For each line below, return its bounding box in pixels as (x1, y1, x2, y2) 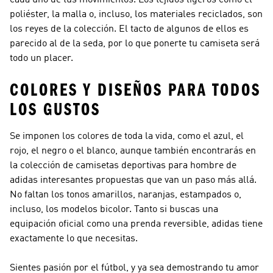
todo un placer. (10, 54, 73, 63)
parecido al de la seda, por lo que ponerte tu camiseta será (10, 39, 260, 49)
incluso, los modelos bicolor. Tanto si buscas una (10, 205, 218, 214)
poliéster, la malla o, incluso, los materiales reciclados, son (10, 10, 263, 19)
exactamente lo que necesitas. (10, 234, 138, 244)
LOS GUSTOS (10, 99, 101, 120)
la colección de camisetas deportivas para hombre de (10, 161, 236, 171)
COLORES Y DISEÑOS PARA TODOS (10, 80, 261, 101)
